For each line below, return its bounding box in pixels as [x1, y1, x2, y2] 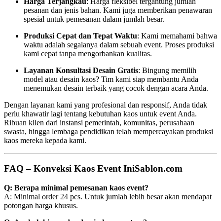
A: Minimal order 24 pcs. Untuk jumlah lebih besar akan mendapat [4, 192, 212, 201]
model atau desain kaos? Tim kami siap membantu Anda [24, 75, 198, 84]
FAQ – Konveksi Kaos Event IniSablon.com [4, 163, 183, 174]
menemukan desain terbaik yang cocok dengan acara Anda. [24, 84, 208, 93]
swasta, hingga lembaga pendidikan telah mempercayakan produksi [4, 127, 213, 136]
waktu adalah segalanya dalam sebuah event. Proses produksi [24, 40, 214, 49]
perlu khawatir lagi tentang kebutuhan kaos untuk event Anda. [4, 110, 197, 118]
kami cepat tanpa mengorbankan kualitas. [24, 49, 152, 58]
